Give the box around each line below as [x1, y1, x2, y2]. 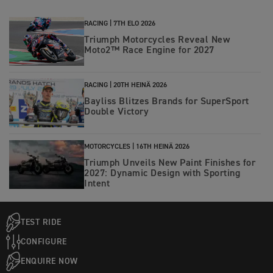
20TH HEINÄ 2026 [113, 82, 167, 90]
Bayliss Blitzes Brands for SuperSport [84, 97, 249, 107]
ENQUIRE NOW [21, 257, 78, 266]
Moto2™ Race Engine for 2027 [84, 46, 214, 56]
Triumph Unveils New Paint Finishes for [84, 158, 255, 169]
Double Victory [84, 107, 149, 118]
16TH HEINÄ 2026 [136, 143, 190, 151]
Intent [84, 179, 110, 190]
